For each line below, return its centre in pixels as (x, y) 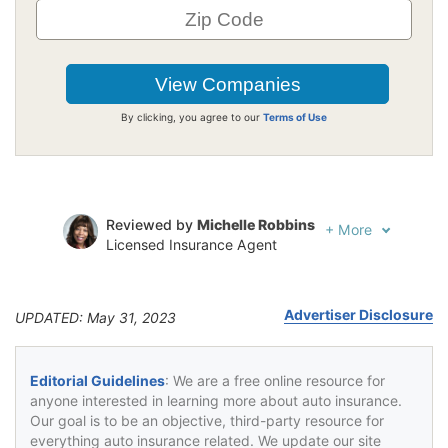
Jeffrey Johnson (237, 271)
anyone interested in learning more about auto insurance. (216, 400)
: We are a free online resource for (275, 380)
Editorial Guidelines (97, 380)
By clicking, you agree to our (192, 116)
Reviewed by (151, 224)
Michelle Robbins (256, 224)
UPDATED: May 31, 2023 (95, 317)
